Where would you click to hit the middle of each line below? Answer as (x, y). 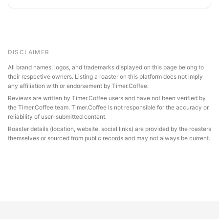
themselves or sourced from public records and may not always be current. (109, 138)
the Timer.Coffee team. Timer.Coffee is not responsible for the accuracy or (108, 107)
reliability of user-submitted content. (57, 116)
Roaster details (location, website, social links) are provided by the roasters (109, 129)
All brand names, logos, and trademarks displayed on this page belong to (106, 67)
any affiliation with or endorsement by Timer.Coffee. (78, 86)
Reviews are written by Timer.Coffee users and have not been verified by (107, 98)
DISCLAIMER (29, 52)
